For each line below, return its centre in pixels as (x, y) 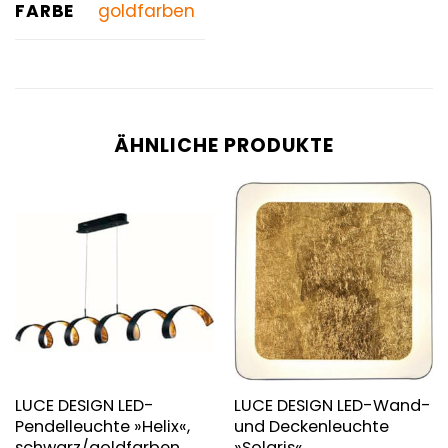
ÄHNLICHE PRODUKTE (224, 145)
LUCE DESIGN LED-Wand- (332, 406)
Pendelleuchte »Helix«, (102, 427)
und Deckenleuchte (311, 427)
